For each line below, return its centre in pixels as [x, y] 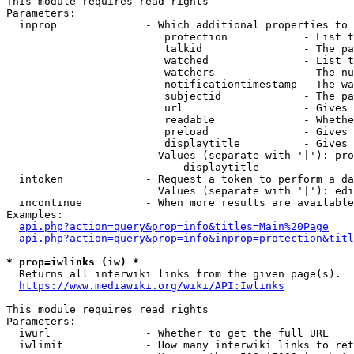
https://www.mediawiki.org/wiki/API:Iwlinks [152, 286]
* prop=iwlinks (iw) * [73, 262]
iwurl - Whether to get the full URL [168, 333]
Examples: [35, 215]
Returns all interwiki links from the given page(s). [174, 274]
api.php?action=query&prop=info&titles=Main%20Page [174, 226]
